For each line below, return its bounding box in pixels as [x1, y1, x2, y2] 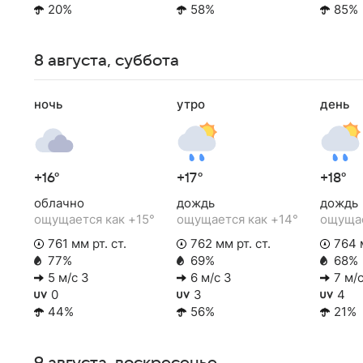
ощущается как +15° [34, 211, 155, 227]
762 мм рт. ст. [190, 236, 271, 252]
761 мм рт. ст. [48, 236, 126, 252]
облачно [34, 194, 84, 211]
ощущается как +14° [177, 211, 299, 227]
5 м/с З [48, 270, 89, 286]
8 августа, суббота [34, 51, 179, 70]
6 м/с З [190, 270, 233, 286]
